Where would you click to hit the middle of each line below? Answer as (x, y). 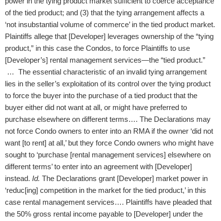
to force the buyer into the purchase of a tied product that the (101, 96)
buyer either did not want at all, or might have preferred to (96, 108)
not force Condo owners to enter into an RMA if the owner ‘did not (109, 131)
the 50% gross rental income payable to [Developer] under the (104, 214)
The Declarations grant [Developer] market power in (124, 179)
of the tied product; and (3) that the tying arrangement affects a (105, 13)
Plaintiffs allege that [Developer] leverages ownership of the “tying (109, 37)
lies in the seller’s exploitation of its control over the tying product (108, 84)
